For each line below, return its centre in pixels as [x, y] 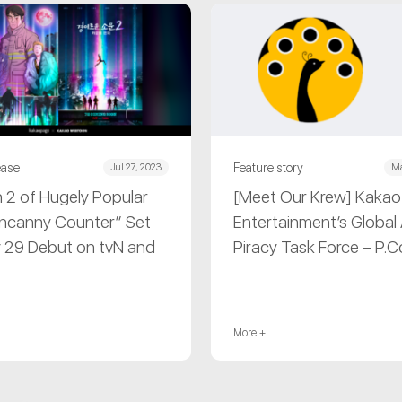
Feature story [268, 167]
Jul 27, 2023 [136, 168]
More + [249, 333]
